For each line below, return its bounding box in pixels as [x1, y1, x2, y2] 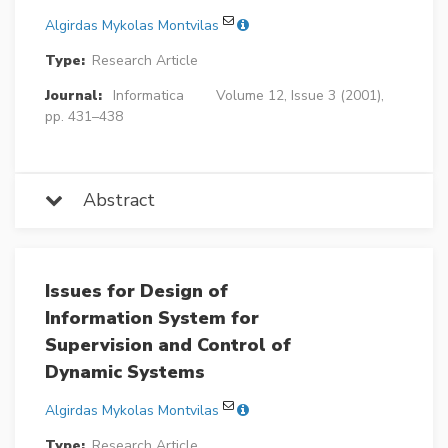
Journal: [45, 85, 102, 105]
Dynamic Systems [45, 359, 205, 384]
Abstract [63, 187, 155, 212]
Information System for [45, 305, 259, 330]
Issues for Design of [45, 278, 228, 303]
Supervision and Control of [45, 332, 291, 357]
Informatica [112, 85, 184, 105]
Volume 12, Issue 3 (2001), [215, 85, 384, 105]
